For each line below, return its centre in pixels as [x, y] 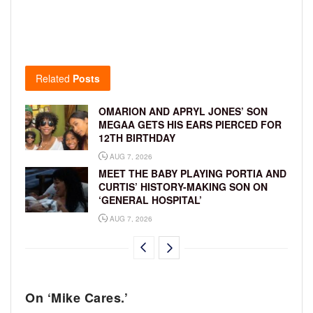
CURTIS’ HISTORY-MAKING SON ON [183, 187]
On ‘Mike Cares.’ [77, 298]
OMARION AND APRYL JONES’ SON [183, 111]
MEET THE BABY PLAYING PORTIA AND [192, 174]
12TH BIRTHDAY [137, 138]
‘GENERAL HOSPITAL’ [150, 200]
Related [53, 79]
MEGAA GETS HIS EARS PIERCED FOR [190, 125]
